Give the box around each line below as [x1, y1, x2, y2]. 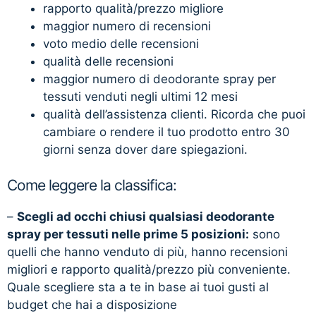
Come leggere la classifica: [7, 176, 176, 195]
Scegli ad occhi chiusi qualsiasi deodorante [17, 209, 274, 224]
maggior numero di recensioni [43, 18, 211, 33]
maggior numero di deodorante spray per [43, 71, 276, 86]
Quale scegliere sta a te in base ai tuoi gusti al [7, 280, 269, 295]
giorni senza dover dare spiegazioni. [43, 142, 248, 157]
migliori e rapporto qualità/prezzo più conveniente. [7, 262, 291, 277]
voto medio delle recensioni [43, 36, 199, 51]
